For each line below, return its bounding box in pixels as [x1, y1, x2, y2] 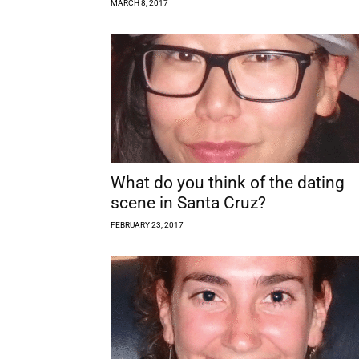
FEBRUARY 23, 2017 [111, 220, 184, 229]
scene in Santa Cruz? [111, 192, 266, 212]
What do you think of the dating [111, 172, 345, 192]
